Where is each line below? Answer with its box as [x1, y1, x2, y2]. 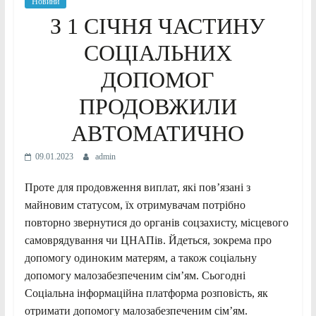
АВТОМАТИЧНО [71, 120, 245, 146]
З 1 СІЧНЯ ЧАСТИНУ [50, 13, 266, 39]
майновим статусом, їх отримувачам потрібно [24, 198, 245, 211]
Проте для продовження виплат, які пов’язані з [24, 181, 250, 193]
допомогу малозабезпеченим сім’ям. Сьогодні [24, 269, 245, 281]
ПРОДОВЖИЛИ [78, 93, 237, 119]
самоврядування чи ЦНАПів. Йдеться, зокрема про [24, 233, 272, 246]
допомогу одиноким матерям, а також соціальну [24, 251, 257, 264]
